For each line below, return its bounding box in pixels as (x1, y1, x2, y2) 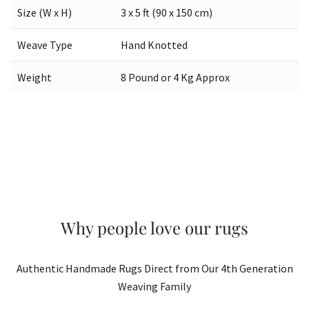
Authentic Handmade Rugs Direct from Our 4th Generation (16, 261, 293, 275)
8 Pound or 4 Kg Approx (121, 70, 230, 84)
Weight (17, 70, 52, 84)
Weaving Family (118, 279, 191, 293)
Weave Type (17, 37, 72, 52)
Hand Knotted (121, 37, 188, 52)
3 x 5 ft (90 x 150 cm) (121, 5, 212, 19)
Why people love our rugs (61, 216, 248, 239)
